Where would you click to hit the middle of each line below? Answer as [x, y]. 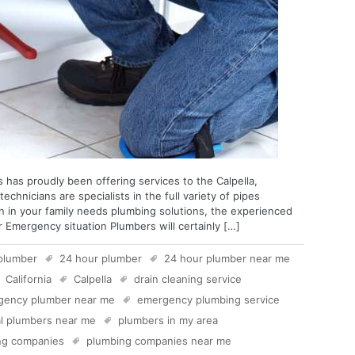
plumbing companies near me [159, 340]
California [29, 279]
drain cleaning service [188, 279]
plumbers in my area [168, 320]
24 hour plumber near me [227, 258]
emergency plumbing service [208, 299]
